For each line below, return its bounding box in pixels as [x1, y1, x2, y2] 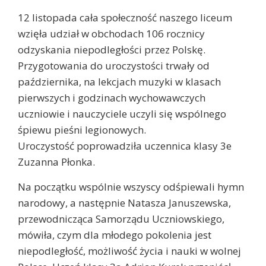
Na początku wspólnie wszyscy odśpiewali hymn [18, 180, 244, 194]
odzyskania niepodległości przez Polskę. [18, 43, 205, 57]
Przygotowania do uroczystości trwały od [18, 59, 210, 73]
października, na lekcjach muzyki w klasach [18, 75, 221, 89]
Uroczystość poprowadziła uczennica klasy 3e [18, 139, 232, 153]
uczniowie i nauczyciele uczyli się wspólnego [18, 107, 226, 121]
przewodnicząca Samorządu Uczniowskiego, [18, 212, 224, 226]
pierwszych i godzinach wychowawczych [18, 91, 205, 105]
